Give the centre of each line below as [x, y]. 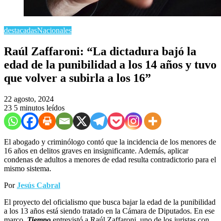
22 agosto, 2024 [29, 99]
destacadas [20, 30]
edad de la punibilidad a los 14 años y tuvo [110, 64]
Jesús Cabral [38, 185]
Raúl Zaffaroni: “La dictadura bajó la [100, 51]
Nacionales [54, 30]
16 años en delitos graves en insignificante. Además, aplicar [96, 150]
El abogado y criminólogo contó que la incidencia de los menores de [110, 142]
